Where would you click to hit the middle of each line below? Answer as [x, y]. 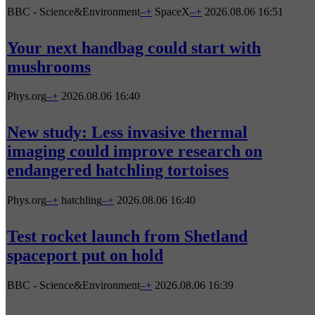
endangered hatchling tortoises [118, 171]
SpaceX [172, 11]
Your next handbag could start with [134, 47]
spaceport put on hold [85, 256]
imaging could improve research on [135, 152]
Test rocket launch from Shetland [127, 237]
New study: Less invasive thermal [127, 133]
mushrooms [49, 66]
